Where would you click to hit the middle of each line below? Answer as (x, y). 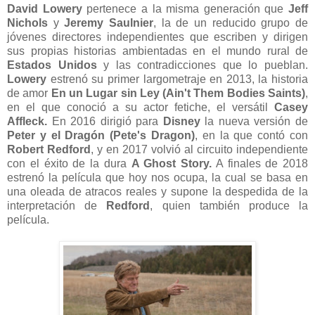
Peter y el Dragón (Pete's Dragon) (101, 135)
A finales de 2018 (260, 163)
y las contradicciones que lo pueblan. (202, 65)
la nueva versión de (254, 121)
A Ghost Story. (171, 163)
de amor (29, 93)
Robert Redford (49, 149)
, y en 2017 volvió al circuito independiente (199, 149)
